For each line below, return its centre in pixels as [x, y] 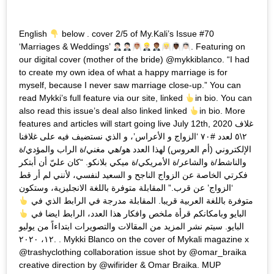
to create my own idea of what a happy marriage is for [123, 72]
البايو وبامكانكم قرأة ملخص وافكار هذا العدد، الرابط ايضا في [137, 214]
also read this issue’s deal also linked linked [104, 111]
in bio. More [222, 111]
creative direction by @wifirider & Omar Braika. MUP [120, 265]
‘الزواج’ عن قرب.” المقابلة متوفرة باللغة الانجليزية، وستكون [126, 188]
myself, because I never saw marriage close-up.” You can [130, 85]
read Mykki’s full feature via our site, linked [102, 98]
